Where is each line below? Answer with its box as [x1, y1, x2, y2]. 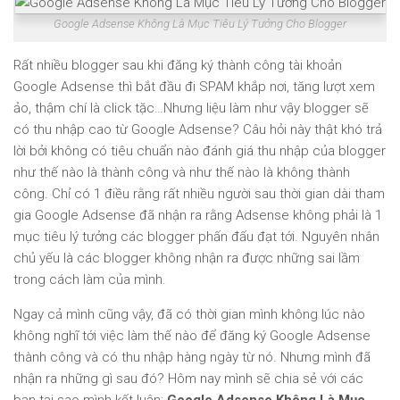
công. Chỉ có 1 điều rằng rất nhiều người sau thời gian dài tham [13, 186, 385, 202]
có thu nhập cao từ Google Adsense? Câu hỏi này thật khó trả [13, 121, 382, 137]
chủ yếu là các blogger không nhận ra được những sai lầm [13, 250, 360, 266]
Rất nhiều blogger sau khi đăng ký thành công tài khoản [13, 57, 342, 73]
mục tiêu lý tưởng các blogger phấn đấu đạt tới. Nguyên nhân [13, 229, 379, 245]
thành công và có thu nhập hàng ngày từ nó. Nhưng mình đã [13, 349, 371, 365]
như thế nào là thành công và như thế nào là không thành [13, 164, 350, 180]
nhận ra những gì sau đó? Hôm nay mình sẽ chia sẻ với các [13, 371, 363, 387]
